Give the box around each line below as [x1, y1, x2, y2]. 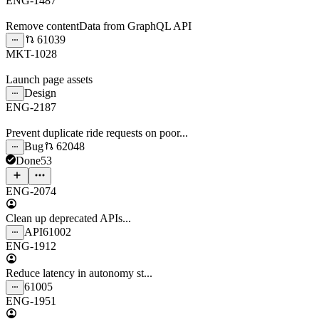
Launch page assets [6, 73, 93, 85]
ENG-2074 [6, 184, 56, 197]
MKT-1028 [6, 47, 57, 60]
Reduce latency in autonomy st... [6, 266, 152, 279]
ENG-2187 [6, 100, 56, 113]
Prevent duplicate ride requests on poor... [6, 126, 188, 139]
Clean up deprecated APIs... [6, 211, 131, 224]
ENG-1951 [6, 294, 56, 307]
